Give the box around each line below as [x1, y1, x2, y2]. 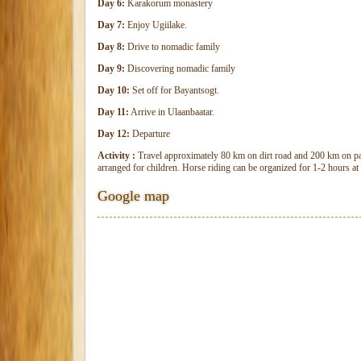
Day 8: [98, 41, 125, 52]
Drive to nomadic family [125, 41, 220, 52]
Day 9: [98, 63, 125, 74]
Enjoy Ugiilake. [125, 19, 187, 31]
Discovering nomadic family [125, 63, 235, 74]
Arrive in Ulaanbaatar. [129, 106, 214, 118]
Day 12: [98, 128, 132, 139]
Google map [98, 188, 169, 204]
